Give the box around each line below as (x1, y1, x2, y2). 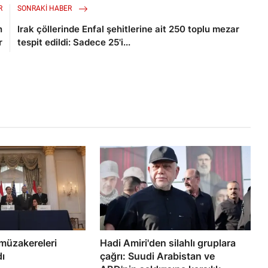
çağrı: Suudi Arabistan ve (100, 249, 215, 262)
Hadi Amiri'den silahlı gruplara (100, 236, 236, 249)
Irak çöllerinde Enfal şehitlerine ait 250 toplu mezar (17, 23, 240, 35)
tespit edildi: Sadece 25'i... (17, 36, 131, 48)
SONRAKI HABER (17, 4, 74, 13)
